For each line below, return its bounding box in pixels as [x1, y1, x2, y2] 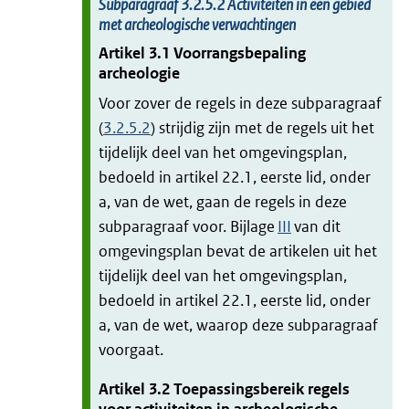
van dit [291, 216, 341, 237]
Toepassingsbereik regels [173, 379, 350, 400]
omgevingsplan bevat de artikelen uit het [99, 241, 377, 262]
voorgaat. [99, 340, 166, 361]
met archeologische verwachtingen [99, 15, 296, 36]
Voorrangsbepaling [173, 43, 306, 64]
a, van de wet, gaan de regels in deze [99, 192, 347, 213]
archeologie [99, 63, 180, 84]
